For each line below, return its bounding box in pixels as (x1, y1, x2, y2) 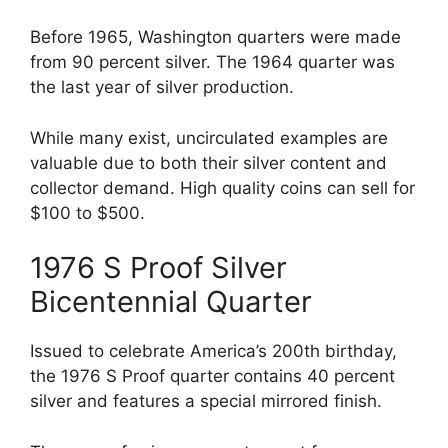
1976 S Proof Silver (30, 250, 287, 286)
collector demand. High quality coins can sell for (30, 177, 415, 198)
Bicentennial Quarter (30, 284, 312, 320)
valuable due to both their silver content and (30, 152, 387, 173)
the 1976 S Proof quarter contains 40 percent (30, 366, 395, 387)
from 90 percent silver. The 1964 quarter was (30, 52, 395, 73)
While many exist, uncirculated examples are (30, 127, 388, 148)
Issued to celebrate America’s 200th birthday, (30, 341, 397, 362)
